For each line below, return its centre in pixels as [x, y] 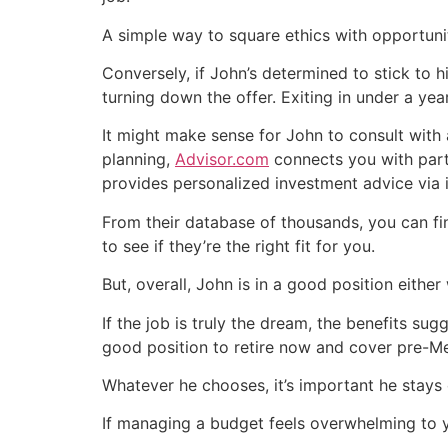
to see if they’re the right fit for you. [238, 245]
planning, [138, 159]
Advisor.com [222, 159]
